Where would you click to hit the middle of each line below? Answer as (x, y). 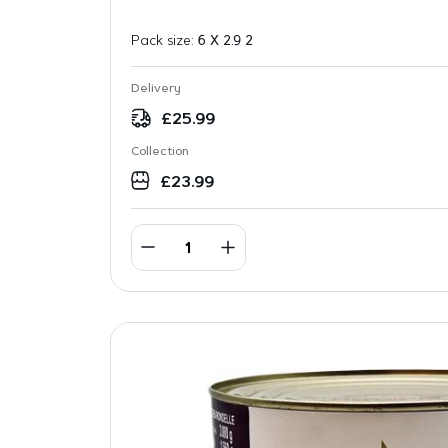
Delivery (155, 88)
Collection (159, 151)
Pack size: (164, 41)
